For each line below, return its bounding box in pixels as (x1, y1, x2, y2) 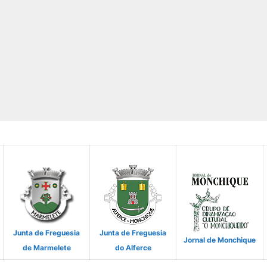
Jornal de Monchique (184, 235, 256, 245)
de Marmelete (22, 243, 71, 253)
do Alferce (114, 243, 151, 253)
